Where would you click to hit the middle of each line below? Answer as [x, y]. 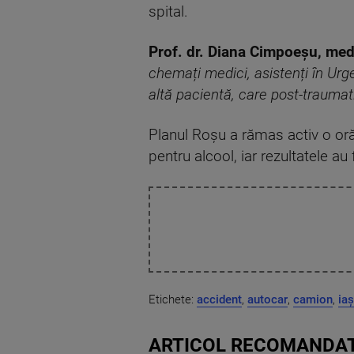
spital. [168, 12]
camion [313, 299]
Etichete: [173, 299]
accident [219, 299]
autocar [267, 299]
